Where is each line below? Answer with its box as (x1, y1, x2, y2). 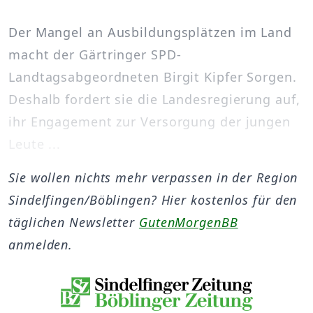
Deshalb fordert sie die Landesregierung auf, (8, 91, 300, 108)
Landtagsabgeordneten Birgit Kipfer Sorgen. (8, 68, 297, 85)
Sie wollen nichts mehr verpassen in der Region (8, 169, 298, 186)
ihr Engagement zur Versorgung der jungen (8, 113, 291, 130)
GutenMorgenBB (138, 214, 238, 231)
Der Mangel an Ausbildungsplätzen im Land (8, 24, 292, 41)
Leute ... (8, 136, 61, 152)
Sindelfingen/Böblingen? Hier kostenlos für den (8, 191, 298, 208)
